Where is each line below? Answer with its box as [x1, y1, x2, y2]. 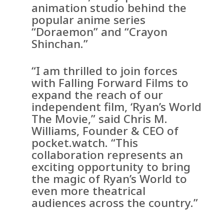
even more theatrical [31, 183, 146, 199]
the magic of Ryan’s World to [31, 171, 187, 187]
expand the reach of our [31, 87, 163, 103]
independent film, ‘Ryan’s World [31, 99, 202, 115]
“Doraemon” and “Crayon [31, 24, 168, 40]
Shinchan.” [31, 36, 88, 52]
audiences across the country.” [31, 195, 198, 211]
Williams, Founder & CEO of [31, 123, 179, 139]
